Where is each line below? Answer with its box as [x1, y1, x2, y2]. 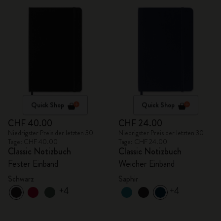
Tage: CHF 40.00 [8, 137, 58, 147]
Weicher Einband [118, 157, 175, 170]
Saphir [118, 173, 138, 184]
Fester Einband [8, 157, 58, 170]
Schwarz [8, 173, 34, 184]
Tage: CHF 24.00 [118, 137, 167, 147]
